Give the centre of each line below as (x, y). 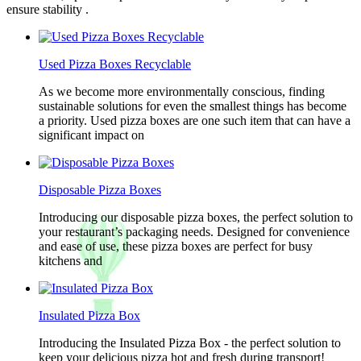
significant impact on (91, 135)
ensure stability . (48, 9)
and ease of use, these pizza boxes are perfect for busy (176, 246)
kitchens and (71, 261)
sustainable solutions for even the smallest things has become (193, 106)
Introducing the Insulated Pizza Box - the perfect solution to (190, 343)
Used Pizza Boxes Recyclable (115, 64)
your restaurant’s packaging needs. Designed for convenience (194, 232)
